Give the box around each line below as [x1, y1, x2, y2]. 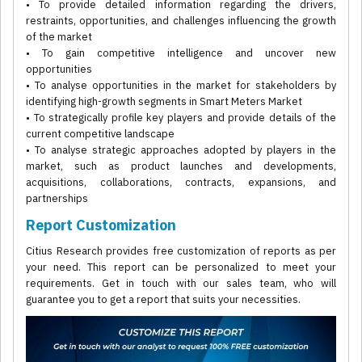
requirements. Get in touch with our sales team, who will [26, 276, 336, 291]
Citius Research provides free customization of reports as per [26, 244, 336, 259]
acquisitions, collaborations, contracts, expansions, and [26, 175, 336, 190]
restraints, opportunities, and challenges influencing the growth [26, 14, 336, 28]
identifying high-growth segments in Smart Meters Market [26, 95, 302, 109]
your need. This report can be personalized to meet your [26, 260, 336, 275]
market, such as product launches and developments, [26, 159, 336, 174]
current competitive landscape [26, 127, 175, 141]
